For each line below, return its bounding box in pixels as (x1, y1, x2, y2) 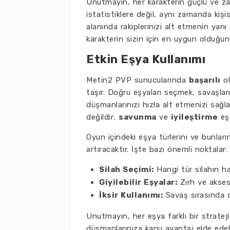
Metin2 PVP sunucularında (86, 75, 189, 85)
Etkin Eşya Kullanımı (86, 52, 205, 66)
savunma (119, 112, 157, 122)
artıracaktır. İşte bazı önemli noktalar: (86, 145, 227, 154)
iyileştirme (170, 112, 218, 122)
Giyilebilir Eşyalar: (99, 178, 177, 187)
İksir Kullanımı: (99, 190, 163, 200)
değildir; (86, 112, 119, 122)
